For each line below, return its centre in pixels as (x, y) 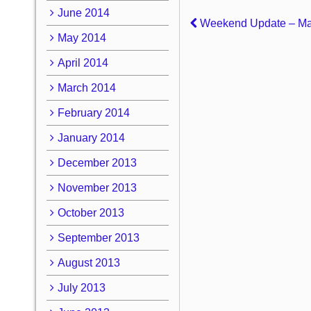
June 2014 (83, 12)
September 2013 (98, 237)
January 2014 (91, 137)
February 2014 (93, 112)
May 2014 (82, 37)
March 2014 (86, 87)
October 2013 (91, 212)
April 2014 (83, 62)
